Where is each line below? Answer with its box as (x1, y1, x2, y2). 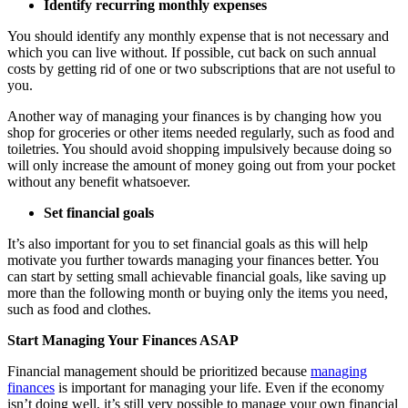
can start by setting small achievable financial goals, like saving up (7, 268, 386, 284)
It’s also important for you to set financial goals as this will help (7, 235, 368, 251)
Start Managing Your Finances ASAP (7, 331, 239, 348)
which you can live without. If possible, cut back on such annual (7, 44, 376, 60)
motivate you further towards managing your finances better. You (7, 251, 379, 268)
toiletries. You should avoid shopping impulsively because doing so (7, 140, 392, 157)
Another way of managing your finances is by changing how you (7, 107, 382, 124)
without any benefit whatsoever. (7, 173, 190, 189)
